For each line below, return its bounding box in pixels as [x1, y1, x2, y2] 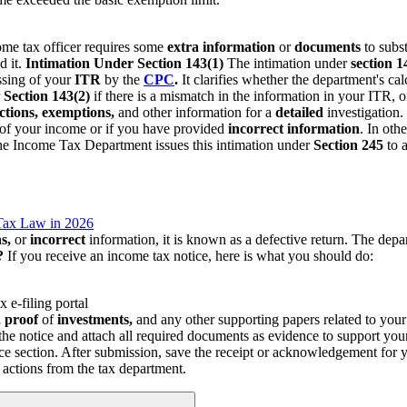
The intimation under [223, 55, 351, 71]
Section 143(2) [4, 87, 90, 104]
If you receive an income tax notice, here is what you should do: [4, 247, 373, 263]
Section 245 [313, 136, 383, 153]
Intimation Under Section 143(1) [25, 55, 223, 71]
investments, [57, 311, 133, 327]
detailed [275, 104, 323, 120]
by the [101, 71, 144, 87]
